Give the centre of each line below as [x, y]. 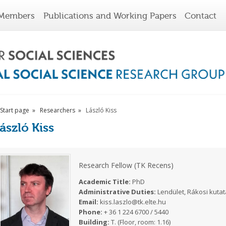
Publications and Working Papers [110, 16]
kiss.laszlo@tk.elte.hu [133, 202]
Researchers [58, 110]
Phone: [91, 212]
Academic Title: [105, 181]
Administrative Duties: [118, 191]
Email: [89, 202]
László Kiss [101, 110]
